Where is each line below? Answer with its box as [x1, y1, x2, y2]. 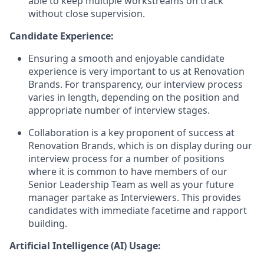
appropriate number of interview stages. [28, 104, 210, 117]
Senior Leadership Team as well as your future [28, 178, 234, 191]
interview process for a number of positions [28, 152, 225, 165]
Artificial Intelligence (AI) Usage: [9, 239, 161, 252]
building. [28, 217, 67, 230]
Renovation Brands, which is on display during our [28, 139, 252, 152]
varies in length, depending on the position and [28, 91, 239, 104]
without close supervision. [28, 7, 145, 20]
